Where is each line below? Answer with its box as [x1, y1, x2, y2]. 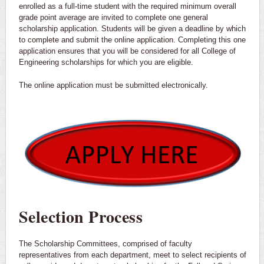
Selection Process [19, 204, 143, 229]
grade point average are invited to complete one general [19, 13, 208, 22]
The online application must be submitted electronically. [19, 81, 208, 90]
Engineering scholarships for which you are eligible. [19, 58, 193, 67]
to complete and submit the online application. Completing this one [19, 35, 246, 45]
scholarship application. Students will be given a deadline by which [19, 24, 246, 34]
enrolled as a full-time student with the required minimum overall [19, 2, 236, 11]
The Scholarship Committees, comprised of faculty [19, 239, 192, 249]
